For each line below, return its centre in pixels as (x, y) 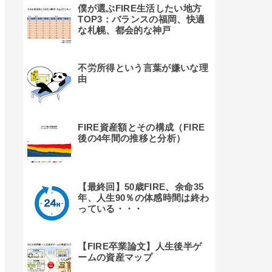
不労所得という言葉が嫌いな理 (143, 68)
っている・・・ (110, 209)
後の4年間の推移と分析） (132, 138)
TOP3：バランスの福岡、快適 (141, 19)
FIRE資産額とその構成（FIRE (141, 127)
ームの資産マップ (115, 257)
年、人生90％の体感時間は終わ (144, 198)
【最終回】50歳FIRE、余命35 (141, 187)
